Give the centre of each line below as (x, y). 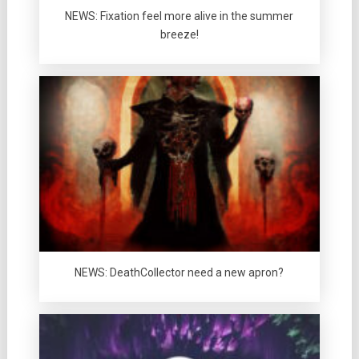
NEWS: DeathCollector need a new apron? (179, 272)
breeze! (179, 34)
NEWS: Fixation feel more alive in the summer (179, 16)
